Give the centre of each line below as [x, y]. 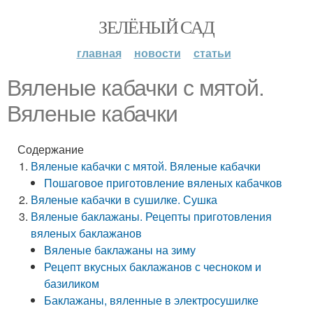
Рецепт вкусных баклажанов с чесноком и [153, 267]
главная [99, 53]
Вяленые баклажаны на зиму [120, 250]
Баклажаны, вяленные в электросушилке [152, 300]
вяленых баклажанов [87, 233]
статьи [212, 53]
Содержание [51, 149]
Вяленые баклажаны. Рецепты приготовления [152, 216]
